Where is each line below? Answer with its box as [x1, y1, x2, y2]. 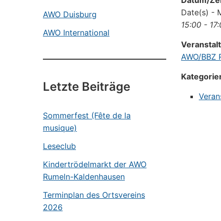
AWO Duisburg [43, 9, 97, 19]
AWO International [43, 28, 110, 37]
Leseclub [43, 141, 76, 151]
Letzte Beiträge [43, 79, 130, 94]
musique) [43, 123, 77, 133]
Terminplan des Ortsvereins [43, 190, 145, 200]
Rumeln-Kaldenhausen [43, 172, 125, 182]
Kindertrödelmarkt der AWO [43, 159, 147, 169]
